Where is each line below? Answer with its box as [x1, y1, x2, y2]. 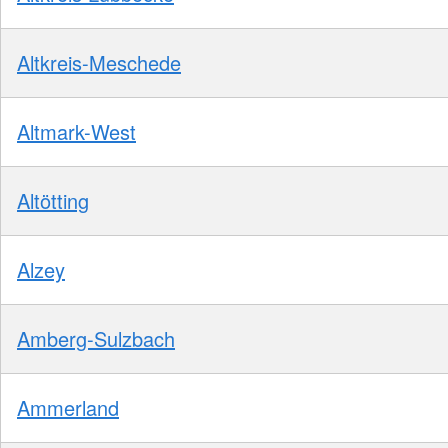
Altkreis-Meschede [17, 47, 181, 77]
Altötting [17, 185, 89, 215]
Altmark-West [17, 116, 136, 146]
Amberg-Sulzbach [17, 323, 175, 353]
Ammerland [17, 392, 119, 422]
